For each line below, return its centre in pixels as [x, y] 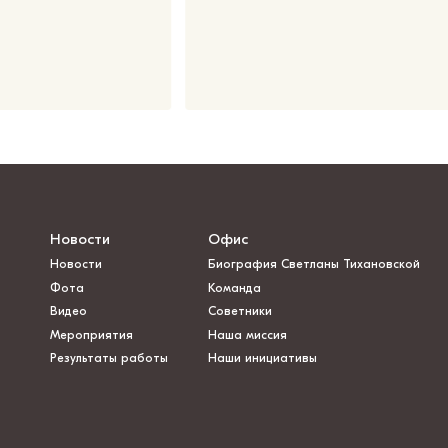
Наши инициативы [262, 357]
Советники [239, 311]
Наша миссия [247, 334]
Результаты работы [108, 357]
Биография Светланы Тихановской [313, 264]
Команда [234, 287]
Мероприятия [91, 334]
